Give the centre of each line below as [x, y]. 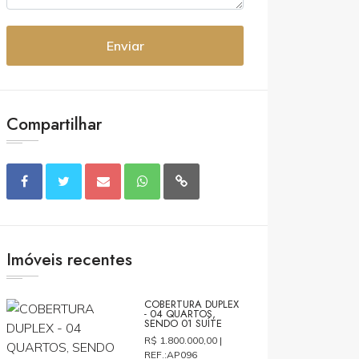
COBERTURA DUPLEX [192, 304]
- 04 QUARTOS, [180, 314]
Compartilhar [54, 124]
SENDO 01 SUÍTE [184, 323]
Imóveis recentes [69, 260]
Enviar [125, 46]
